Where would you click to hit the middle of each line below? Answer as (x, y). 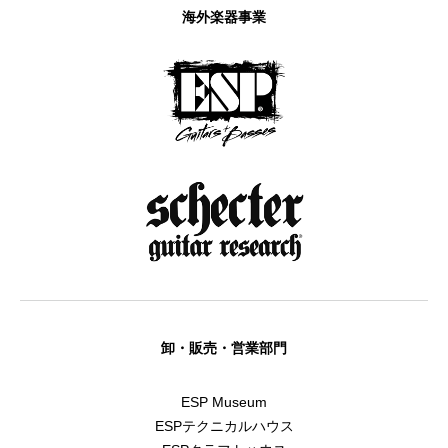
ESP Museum (224, 402)
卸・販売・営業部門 (224, 348)
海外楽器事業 (224, 16)
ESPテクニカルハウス (224, 426)
